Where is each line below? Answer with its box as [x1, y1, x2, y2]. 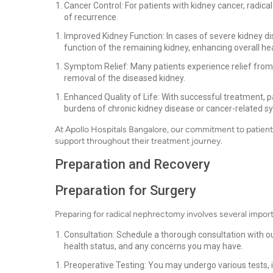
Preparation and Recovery [55, 157, 210, 172]
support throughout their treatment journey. [55, 136, 222, 146]
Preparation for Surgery [55, 183, 196, 198]
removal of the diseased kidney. [64, 73, 185, 83]
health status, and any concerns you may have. [64, 241, 243, 251]
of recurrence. [64, 12, 118, 22]
